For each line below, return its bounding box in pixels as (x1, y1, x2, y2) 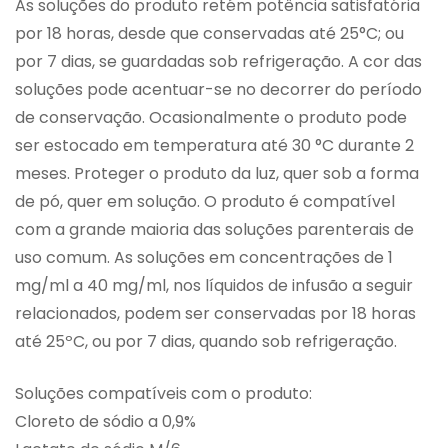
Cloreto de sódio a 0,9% (15, 410, 196, 434)
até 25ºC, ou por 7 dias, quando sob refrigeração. (15, 330, 397, 354)
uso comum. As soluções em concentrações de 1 (15, 246, 393, 270)
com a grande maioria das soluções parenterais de (15, 218, 414, 242)
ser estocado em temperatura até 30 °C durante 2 (15, 134, 414, 158)
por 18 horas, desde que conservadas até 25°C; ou (15, 22, 404, 46)
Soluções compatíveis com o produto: (15, 382, 312, 406)
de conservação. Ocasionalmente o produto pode (15, 106, 407, 130)
